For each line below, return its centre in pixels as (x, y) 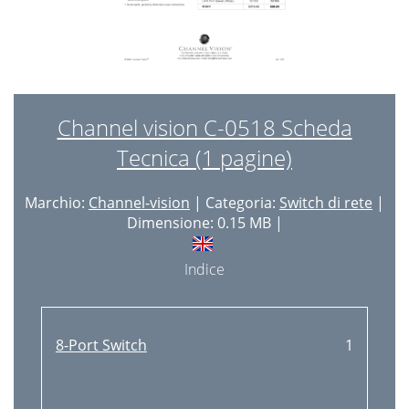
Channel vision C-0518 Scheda (204, 127)
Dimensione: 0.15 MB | (204, 223)
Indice (204, 269)
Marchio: (57, 203)
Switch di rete (326, 203)
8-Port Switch (101, 345)
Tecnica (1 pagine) (204, 157)
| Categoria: (235, 203)
